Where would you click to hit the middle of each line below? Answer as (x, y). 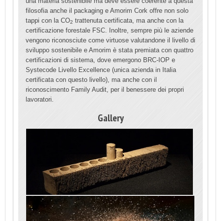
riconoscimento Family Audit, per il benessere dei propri (105, 89)
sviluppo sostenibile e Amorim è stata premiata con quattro (110, 50)
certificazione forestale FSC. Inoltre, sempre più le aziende (110, 30)
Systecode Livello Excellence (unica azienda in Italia (101, 70)
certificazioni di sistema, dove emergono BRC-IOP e (100, 60)
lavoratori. (40, 99)
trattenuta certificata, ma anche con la (128, 20)
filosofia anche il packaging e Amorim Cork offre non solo (107, 10)
